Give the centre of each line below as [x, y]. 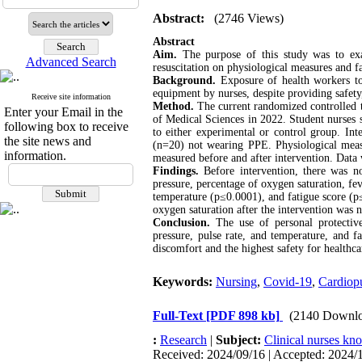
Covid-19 [288, 282]
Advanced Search [71, 62]
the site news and [48, 141]
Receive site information [71, 97]
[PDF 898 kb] [243, 316]
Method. [173, 106]
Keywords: [184, 282]
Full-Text [179, 316]
